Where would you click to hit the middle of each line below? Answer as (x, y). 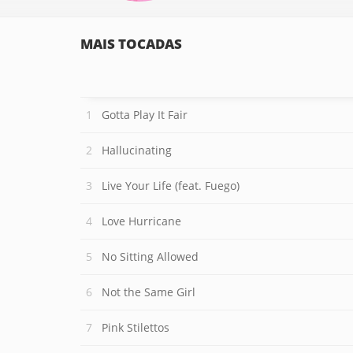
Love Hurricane (141, 221)
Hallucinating (137, 150)
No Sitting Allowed (150, 256)
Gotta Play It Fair (145, 115)
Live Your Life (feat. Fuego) (171, 186)
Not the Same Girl (149, 292)
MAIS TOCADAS (131, 44)
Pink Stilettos (136, 327)
